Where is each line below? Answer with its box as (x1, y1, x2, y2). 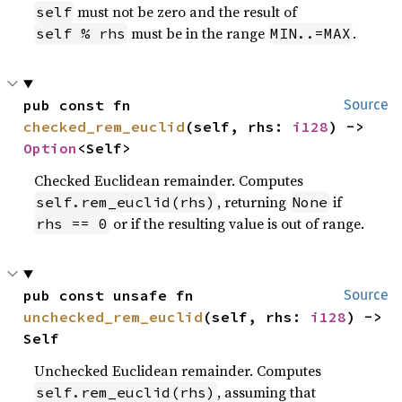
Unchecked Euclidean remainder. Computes (34, 361, 322, 381)
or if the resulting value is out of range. (109, 214, 365, 234)
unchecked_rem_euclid (23, 308, 204, 327)
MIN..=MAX (270, 24, 352, 43)
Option (23, 139, 78, 158)
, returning (217, 192, 291, 213)
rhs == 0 (36, 214, 109, 233)
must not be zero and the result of (74, 2, 298, 22)
